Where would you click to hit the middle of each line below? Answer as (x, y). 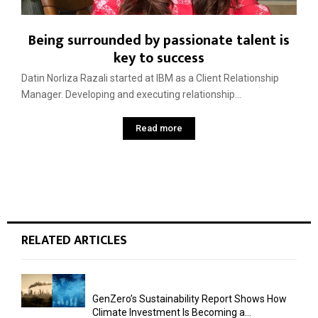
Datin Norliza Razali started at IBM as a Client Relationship (150, 78)
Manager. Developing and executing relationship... (131, 95)
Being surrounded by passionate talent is (159, 41)
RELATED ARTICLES (74, 241)
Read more (159, 128)
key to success (159, 59)
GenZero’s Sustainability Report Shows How (190, 299)
